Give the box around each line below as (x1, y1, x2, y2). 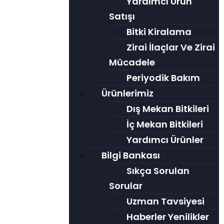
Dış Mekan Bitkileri (126, 102, 209, 115)
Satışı (108, 10, 135, 22)
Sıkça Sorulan (126, 164, 189, 177)
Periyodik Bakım (126, 71, 200, 84)
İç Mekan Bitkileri (126, 118, 203, 130)
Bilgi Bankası (101, 149, 160, 161)
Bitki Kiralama (126, 25, 191, 38)
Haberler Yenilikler (126, 210, 209, 223)
